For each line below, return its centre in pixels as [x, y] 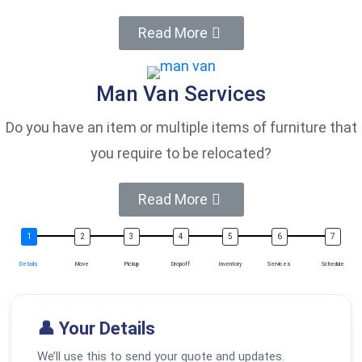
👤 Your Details [96, 329]
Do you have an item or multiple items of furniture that [181, 128]
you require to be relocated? [181, 154]
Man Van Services [181, 94]
